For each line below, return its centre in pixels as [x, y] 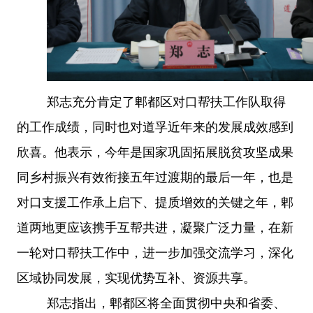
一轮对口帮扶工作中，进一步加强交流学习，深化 [155, 253]
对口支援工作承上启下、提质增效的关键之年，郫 [155, 202]
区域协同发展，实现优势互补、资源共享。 [136, 278]
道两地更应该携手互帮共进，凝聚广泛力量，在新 [155, 227]
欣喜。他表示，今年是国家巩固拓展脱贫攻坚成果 [155, 152]
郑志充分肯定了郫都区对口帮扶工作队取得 [166, 102]
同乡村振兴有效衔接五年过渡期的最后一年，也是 [155, 177]
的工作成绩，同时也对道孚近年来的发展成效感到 [155, 127]
